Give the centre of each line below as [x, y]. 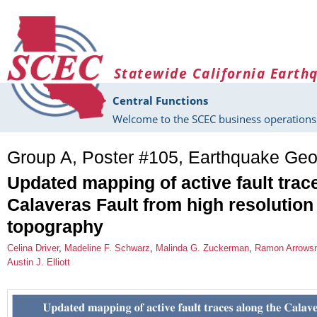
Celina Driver [33, 248]
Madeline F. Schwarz [107, 248]
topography [55, 226]
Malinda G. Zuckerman [202, 248]
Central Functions [160, 101]
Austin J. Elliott [39, 262]
